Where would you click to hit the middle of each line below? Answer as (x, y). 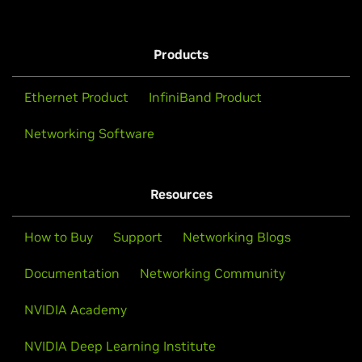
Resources (181, 194)
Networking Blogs (237, 237)
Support (138, 237)
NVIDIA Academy (76, 309)
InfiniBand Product (205, 97)
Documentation (72, 273)
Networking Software (89, 133)
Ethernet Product (76, 97)
